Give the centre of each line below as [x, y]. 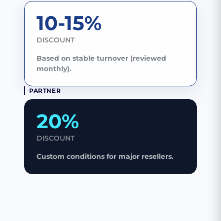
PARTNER [45, 91]
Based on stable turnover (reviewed [101, 58]
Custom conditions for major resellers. [105, 157]
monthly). [54, 69]
